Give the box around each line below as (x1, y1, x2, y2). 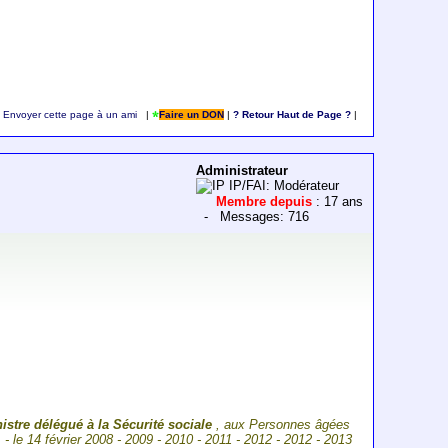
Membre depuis (216, 194, 317, 210)
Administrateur (196, 163, 289, 179)
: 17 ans (316, 194, 364, 210)
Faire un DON (158, 109, 224, 121)
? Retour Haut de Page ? (232, 109, 351, 121)
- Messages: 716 (196, 209, 310, 225)
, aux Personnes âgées (212, 417, 351, 433)
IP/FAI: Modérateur (225, 178, 340, 194)
